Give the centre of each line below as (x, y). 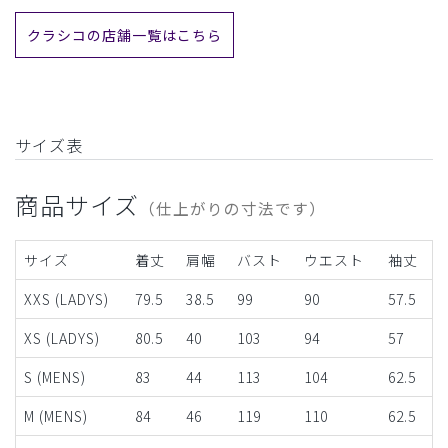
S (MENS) (55, 376)
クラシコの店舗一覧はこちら (124, 34)
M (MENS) (56, 415)
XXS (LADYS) (66, 298)
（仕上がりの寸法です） (232, 207)
